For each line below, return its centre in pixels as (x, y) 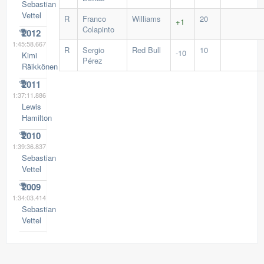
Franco (94, 19)
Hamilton (37, 118)
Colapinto (98, 29)
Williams (146, 19)
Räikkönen (39, 66)
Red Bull (146, 50)
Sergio (93, 50)
